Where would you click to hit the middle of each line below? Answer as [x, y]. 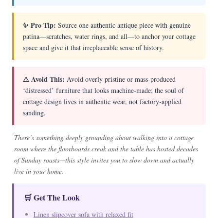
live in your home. [39, 171]
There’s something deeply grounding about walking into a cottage [104, 137]
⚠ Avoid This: [44, 79]
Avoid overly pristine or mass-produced [120, 79]
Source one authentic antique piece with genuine [123, 25]
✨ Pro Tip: [39, 25]
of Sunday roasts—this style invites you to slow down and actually [104, 160]
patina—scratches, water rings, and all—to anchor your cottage [109, 36]
